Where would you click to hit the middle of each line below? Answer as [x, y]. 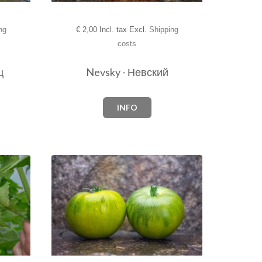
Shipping [163, 29]
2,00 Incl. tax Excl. [114, 29]
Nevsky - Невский [127, 72]
